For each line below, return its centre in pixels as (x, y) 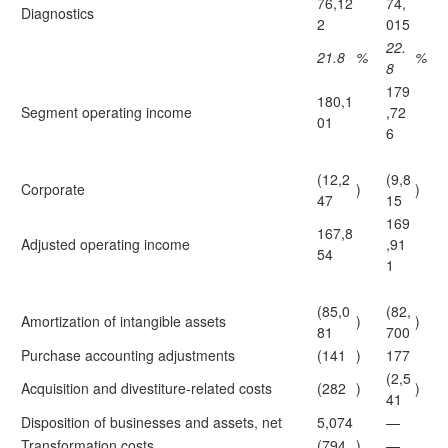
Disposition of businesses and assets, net (151, 422)
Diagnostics (57, 13)
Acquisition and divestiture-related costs (146, 388)
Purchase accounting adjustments (128, 355)
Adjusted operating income (105, 244)
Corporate (53, 189)
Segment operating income (106, 112)
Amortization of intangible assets (123, 321)
